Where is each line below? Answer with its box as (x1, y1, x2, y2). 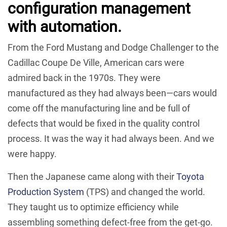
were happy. (8, 148, 57, 159)
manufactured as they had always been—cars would (8, 87, 217, 98)
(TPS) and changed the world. (84, 186, 205, 197)
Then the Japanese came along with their (8, 171, 176, 182)
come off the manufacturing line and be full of (8, 102, 190, 113)
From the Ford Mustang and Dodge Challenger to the (8, 42, 219, 53)
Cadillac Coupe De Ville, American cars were (8, 57, 184, 68)
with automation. (8, 18, 122, 35)
